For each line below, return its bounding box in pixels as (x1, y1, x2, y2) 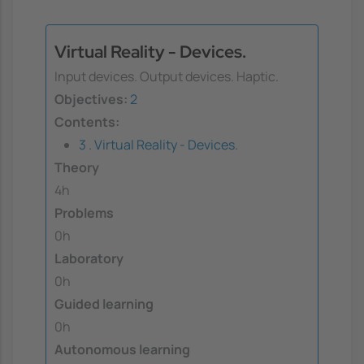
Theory (54, 158, 99, 177)
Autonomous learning (54, 340, 190, 359)
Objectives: (54, 90, 128, 109)
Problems (54, 204, 114, 223)
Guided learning (54, 295, 154, 314)
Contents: (54, 113, 119, 132)
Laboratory (54, 249, 123, 268)
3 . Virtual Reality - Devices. (79, 136, 238, 154)
